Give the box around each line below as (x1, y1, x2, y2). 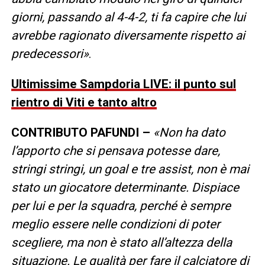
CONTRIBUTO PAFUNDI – (11, 125, 153, 140)
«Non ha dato (153, 125, 225, 140)
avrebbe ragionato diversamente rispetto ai (11, 28, 245, 43)
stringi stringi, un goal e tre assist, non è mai (11, 161, 249, 176)
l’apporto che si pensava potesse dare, (11, 143, 220, 158)
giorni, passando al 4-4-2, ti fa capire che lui (11, 9, 245, 24)
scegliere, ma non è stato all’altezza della (11, 235, 232, 250)
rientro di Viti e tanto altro (11, 95, 157, 109)
